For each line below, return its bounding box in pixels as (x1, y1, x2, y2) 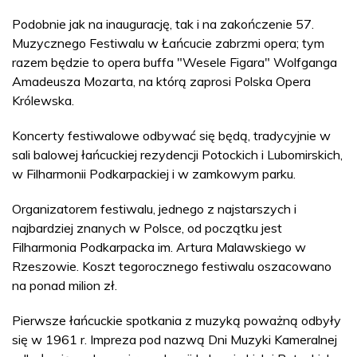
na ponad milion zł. (12, 277, 117, 293)
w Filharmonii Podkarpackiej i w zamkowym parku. (12, 166, 296, 182)
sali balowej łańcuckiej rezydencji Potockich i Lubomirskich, (12, 147, 343, 163)
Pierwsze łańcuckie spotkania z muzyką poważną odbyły (12, 312, 341, 328)
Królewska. (12, 92, 74, 108)
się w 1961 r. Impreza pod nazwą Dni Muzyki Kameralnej (12, 331, 337, 347)
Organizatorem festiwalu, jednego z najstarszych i (12, 201, 296, 217)
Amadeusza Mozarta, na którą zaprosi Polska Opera (12, 73, 311, 89)
